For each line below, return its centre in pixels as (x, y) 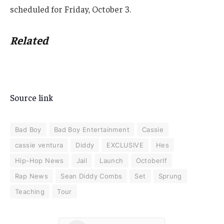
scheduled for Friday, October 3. (70, 9)
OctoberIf (151, 160)
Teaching (30, 191)
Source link (31, 97)
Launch (111, 160)
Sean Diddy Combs (91, 176)
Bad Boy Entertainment (91, 129)
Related (29, 40)
